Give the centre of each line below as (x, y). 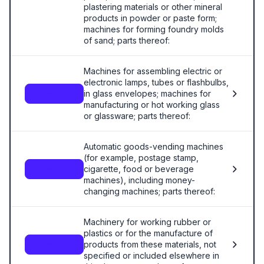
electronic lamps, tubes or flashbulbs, (156, 82)
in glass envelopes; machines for (147, 93)
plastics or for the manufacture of (148, 233)
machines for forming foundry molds (154, 29)
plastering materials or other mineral (153, 7)
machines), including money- (139, 180)
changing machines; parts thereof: (149, 191)
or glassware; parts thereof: (137, 116)
